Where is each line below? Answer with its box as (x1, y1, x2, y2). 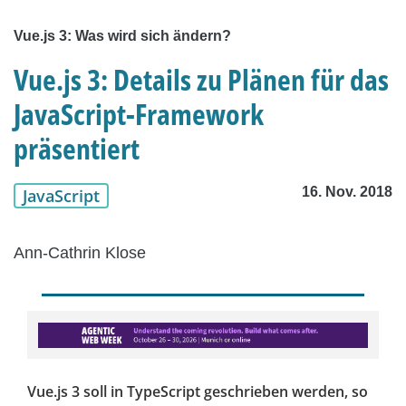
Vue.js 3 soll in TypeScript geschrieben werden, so (27, 382, 368, 402)
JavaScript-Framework (14, 94, 264, 134)
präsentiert (14, 129, 140, 169)
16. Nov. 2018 (302, 184, 392, 200)
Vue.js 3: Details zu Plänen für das (14, 60, 389, 100)
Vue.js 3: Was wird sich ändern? (14, 28, 231, 44)
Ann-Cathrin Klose (14, 244, 146, 263)
